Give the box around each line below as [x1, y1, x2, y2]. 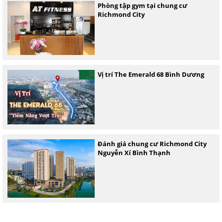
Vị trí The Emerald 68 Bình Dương [97, 70, 204, 79]
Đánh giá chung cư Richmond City [97, 139, 207, 148]
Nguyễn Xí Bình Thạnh [97, 148, 170, 157]
